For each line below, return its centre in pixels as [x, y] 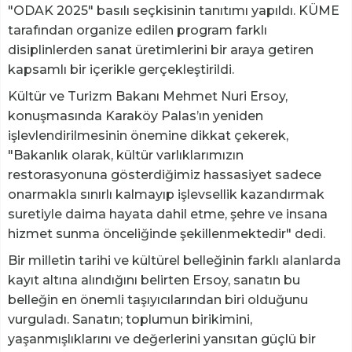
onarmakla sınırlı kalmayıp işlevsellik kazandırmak [166, 195]
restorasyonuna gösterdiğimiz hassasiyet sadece [165, 175]
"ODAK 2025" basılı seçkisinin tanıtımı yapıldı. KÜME [174, 11]
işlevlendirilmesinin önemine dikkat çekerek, [148, 136]
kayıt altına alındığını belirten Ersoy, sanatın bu [154, 280]
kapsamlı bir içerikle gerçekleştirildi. [121, 70]
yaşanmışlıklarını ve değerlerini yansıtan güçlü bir [162, 339]
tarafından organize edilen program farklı [137, 31]
